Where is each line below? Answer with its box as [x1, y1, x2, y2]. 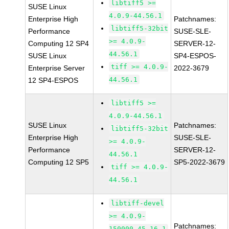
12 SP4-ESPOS [28, 76, 79, 84]
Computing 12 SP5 [28, 158, 89, 166]
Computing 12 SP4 [28, 39, 89, 48]
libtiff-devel [111, 199, 165, 207]
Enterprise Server [28, 64, 85, 72]
